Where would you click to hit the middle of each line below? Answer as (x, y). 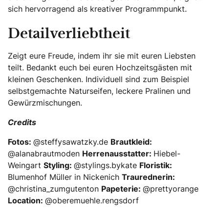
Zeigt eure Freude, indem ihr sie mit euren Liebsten (102, 55)
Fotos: (21, 142)
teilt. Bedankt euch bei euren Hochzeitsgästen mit (100, 67)
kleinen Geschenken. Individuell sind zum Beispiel (99, 79)
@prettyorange (171, 188)
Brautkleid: (131, 142)
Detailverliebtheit (69, 34)
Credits (22, 122)
